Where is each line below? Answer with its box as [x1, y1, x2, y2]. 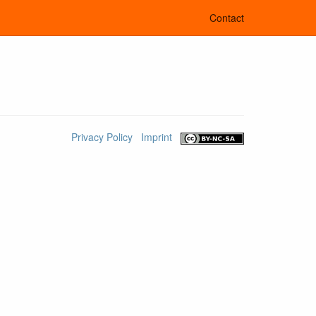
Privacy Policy [71, 130, 133, 144]
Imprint [141, 130, 173, 144]
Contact [209, 11, 244, 25]
